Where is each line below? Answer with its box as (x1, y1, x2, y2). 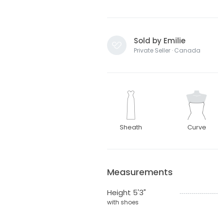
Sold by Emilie (133, 35, 185, 46)
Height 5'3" (107, 187, 146, 198)
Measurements (107, 165, 173, 178)
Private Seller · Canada (133, 46, 200, 54)
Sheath (120, 123, 143, 131)
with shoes (107, 198, 139, 206)
